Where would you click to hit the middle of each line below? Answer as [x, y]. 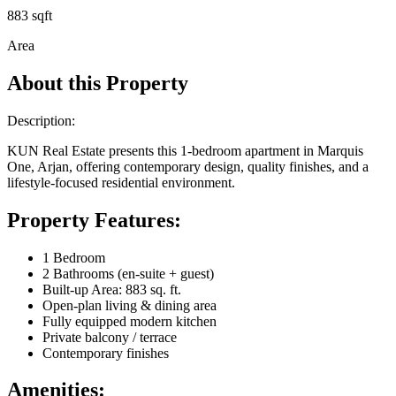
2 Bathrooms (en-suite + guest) [128, 273]
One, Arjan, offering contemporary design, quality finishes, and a [188, 166]
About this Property [98, 83]
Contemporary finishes [106, 353]
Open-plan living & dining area [129, 305]
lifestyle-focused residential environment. [121, 182]
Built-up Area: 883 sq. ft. [112, 289]
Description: [41, 120]
